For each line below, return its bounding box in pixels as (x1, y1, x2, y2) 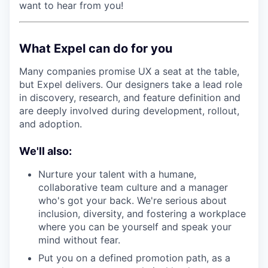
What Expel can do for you (19, 41, 172, 56)
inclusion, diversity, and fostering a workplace (38, 208, 246, 220)
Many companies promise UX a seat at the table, (19, 65, 239, 77)
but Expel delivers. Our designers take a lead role (19, 78, 242, 90)
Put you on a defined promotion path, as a (38, 252, 230, 264)
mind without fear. (38, 234, 120, 246)
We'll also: (19, 145, 72, 157)
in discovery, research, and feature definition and (19, 92, 240, 103)
